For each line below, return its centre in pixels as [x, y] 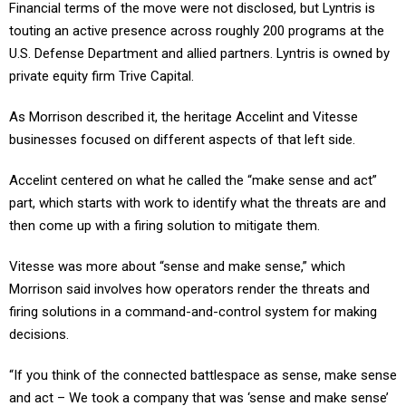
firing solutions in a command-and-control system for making [193, 292]
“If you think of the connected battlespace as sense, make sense [203, 356]
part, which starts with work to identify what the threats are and [198, 184]
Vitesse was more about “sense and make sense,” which [177, 247]
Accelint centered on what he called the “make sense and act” [193, 161]
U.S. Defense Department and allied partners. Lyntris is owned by [199, 34]
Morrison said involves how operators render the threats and [189, 270]
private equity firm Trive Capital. [101, 57]
